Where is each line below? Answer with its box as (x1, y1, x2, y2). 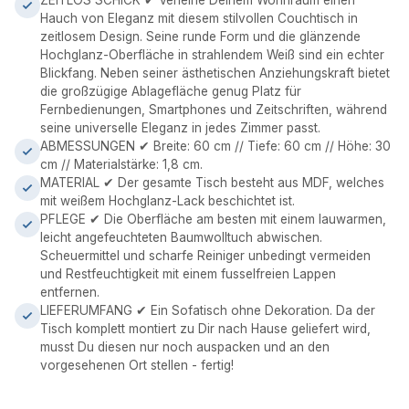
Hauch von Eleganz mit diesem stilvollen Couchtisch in (40, 11, 358, 26)
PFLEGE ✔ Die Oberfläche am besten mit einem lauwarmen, (40, 212, 386, 226)
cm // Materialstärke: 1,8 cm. (40, 157, 203, 172)
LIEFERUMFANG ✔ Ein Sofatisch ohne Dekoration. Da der (40, 303, 375, 318)
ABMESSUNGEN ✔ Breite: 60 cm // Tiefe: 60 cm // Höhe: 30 (40, 139, 391, 153)
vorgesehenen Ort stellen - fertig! (40, 358, 234, 372)
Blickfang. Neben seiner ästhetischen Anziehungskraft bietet (40, 66, 390, 80)
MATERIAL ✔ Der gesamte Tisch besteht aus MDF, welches (40, 175, 384, 190)
